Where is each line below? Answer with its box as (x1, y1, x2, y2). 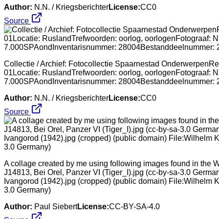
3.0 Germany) (4, 185, 51, 194)
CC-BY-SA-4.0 (109, 202, 160, 211)
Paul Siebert (34, 202, 77, 211)
